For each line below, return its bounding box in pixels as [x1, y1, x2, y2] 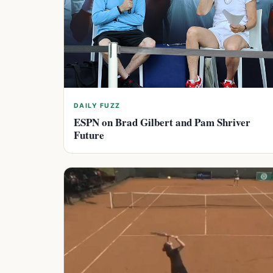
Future [74, 127, 104, 143]
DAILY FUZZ [74, 102, 121, 110]
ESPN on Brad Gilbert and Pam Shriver [74, 115, 250, 130]
